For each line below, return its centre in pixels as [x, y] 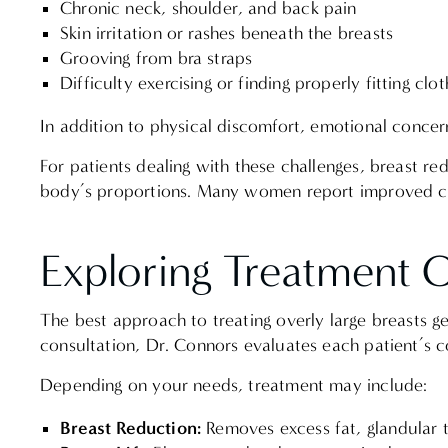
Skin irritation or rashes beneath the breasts [232, 33]
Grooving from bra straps [161, 58]
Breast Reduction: [133, 428]
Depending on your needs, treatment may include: [234, 386]
